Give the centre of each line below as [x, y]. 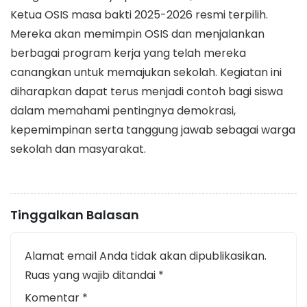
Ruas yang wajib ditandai [91, 275]
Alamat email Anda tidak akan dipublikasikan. [146, 256]
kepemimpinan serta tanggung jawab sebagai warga [153, 130]
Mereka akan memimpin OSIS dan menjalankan [137, 34]
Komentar [53, 297]
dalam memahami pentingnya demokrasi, [123, 110]
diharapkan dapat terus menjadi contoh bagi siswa [147, 91]
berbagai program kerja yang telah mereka [128, 53]
